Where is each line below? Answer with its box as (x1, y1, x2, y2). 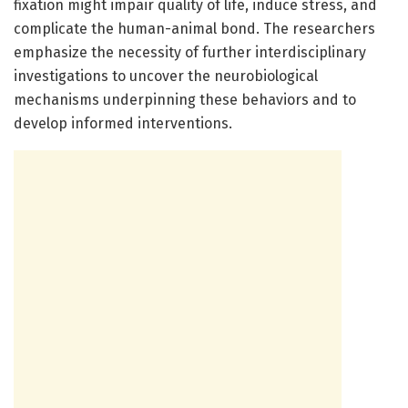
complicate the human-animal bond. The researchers (14, 19, 375, 37)
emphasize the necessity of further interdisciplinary (14, 43, 366, 61)
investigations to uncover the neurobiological (14, 66, 318, 85)
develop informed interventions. (14, 114, 232, 132)
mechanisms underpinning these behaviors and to (14, 90, 356, 108)
